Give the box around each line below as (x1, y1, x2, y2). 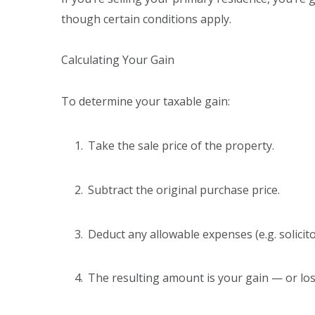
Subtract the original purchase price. (88, 181, 283, 198)
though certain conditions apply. (61, 11, 234, 27)
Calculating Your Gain (61, 52, 177, 68)
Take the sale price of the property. (88, 137, 277, 153)
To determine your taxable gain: (61, 94, 233, 109)
